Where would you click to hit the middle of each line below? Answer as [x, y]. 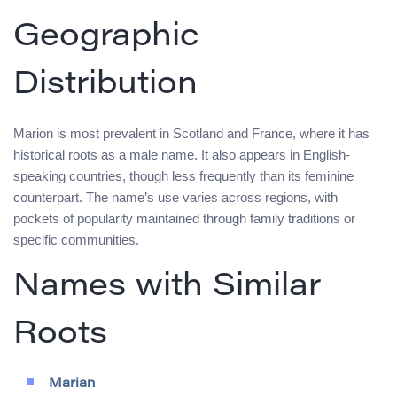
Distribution [105, 86]
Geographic [106, 39]
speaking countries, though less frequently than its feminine [183, 176]
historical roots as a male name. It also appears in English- [182, 155]
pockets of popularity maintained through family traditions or [184, 219]
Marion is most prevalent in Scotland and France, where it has [191, 134]
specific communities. [76, 240]
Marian [72, 385]
